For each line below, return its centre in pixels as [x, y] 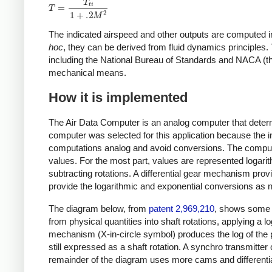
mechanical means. [87, 73]
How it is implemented [118, 97]
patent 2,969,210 [182, 208]
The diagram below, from [99, 208]
